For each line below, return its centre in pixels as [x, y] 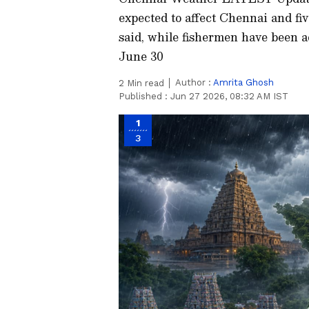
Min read [144, 83]
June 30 [141, 56]
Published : [144, 96]
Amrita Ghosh [243, 82]
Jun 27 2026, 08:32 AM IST [229, 96]
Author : [194, 82]
